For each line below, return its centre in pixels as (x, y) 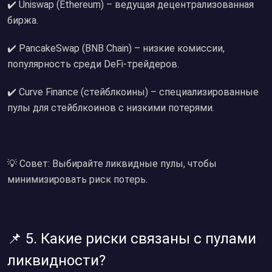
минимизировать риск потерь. (77, 179)
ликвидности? (56, 260)
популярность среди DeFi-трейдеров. (93, 64)
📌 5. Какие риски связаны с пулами (132, 239)
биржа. (23, 20)
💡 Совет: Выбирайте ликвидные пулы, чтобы (112, 164)
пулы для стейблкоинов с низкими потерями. (111, 108)
